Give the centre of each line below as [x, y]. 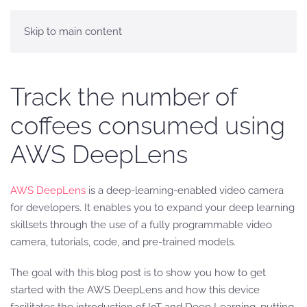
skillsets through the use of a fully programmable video [141, 225]
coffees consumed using [148, 125]
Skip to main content [73, 32]
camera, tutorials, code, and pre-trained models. [123, 242]
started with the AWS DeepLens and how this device [135, 290]
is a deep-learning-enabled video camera [185, 191]
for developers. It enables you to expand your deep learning [152, 208]
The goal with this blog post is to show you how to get [138, 273]
